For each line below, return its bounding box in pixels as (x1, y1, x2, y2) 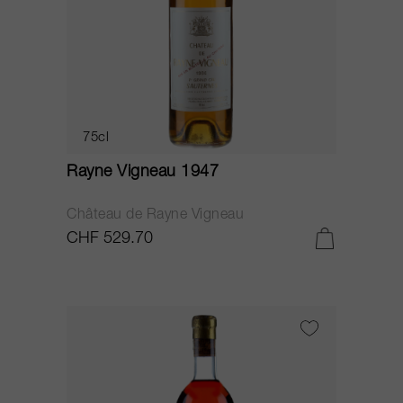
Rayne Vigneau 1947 (67, 165, 219, 181)
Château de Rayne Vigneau (67, 209, 244, 223)
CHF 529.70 (67, 231, 153, 247)
